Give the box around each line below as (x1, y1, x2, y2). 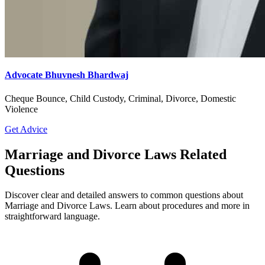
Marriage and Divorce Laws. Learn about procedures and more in (5, 201, 250, 211)
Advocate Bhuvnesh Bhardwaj (5, 70, 128, 80)
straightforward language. (5, 211, 100, 222)
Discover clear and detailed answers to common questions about (5, 190, 243, 201)
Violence (5, 104, 38, 114)
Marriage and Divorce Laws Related (5, 146, 227, 162)
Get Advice (5, 124, 47, 134)
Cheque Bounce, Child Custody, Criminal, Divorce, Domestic (5, 93, 236, 104)
